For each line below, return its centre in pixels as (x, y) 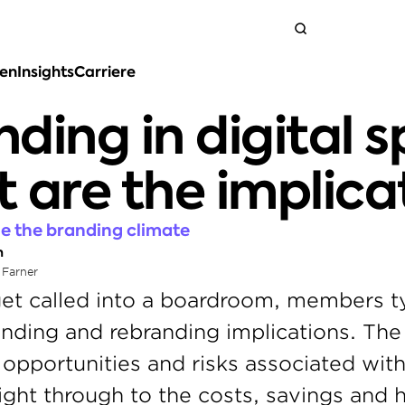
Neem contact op (222, 72)
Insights (46, 72)
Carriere (105, 72)
